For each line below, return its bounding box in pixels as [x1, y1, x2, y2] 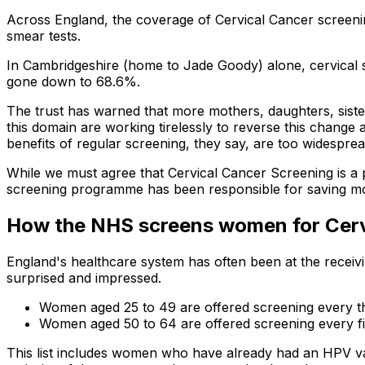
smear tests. [7, 28, 81, 45]
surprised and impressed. [7, 270, 161, 287]
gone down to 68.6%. [7, 73, 140, 90]
